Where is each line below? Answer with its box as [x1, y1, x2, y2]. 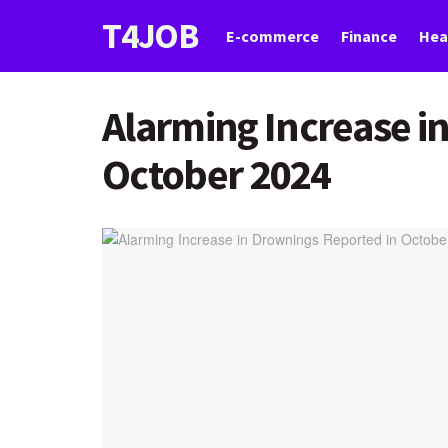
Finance [341, 26, 397, 46]
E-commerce [226, 26, 319, 46]
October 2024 [102, 148, 330, 200]
